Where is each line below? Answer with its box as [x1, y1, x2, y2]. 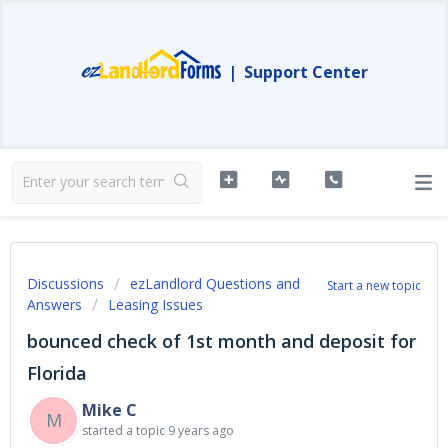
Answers [27, 295, 82, 314]
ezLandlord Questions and [130, 274, 300, 293]
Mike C [82, 399, 137, 421]
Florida [27, 361, 87, 385]
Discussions [27, 274, 104, 293]
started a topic [82, 422, 168, 439]
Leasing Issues [108, 295, 203, 314]
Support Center [243, 61, 368, 83]
